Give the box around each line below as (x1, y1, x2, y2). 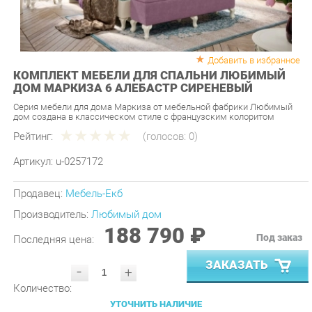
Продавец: (12, 167, 63, 180)
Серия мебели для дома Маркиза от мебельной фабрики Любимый (12, 85, 281, 95)
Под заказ (246, 210, 290, 221)
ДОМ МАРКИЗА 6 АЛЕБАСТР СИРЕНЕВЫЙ (12, 65, 243, 79)
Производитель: (12, 187, 88, 200)
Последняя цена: (12, 211, 93, 224)
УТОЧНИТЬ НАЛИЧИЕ (105, 274, 194, 285)
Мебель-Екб (62, 167, 118, 180)
